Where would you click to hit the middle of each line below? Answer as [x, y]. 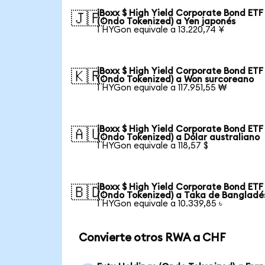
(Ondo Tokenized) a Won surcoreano [176, 79]
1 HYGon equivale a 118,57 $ [153, 146]
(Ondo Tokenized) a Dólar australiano [179, 137]
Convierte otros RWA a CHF [152, 238]
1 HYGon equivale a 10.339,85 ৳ [160, 203]
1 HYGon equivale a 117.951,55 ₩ [162, 88]
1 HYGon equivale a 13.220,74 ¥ [161, 30]
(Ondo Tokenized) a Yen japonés [167, 21]
